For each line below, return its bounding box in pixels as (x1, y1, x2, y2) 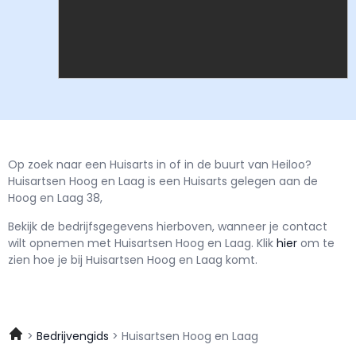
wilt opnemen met (8, 234, 114, 251)
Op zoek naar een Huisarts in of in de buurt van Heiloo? (8, 157, 311, 173)
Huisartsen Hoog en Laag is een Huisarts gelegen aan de (8, 173, 318, 190)
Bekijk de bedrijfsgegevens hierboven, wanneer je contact (8, 218, 327, 234)
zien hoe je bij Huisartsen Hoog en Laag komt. (8, 251, 257, 268)
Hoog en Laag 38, (8, 190, 103, 207)
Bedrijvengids (37, 328, 109, 345)
